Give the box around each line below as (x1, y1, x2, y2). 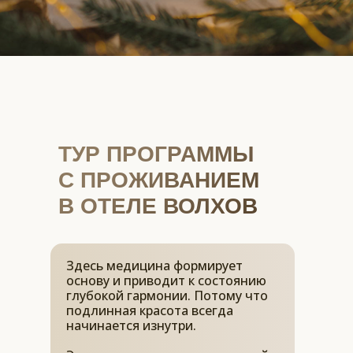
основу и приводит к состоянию (66, 272, 266, 289)
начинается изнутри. (66, 317, 196, 334)
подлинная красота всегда (66, 302, 233, 319)
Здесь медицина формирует (66, 257, 243, 274)
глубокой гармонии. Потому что (66, 287, 268, 304)
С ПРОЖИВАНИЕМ (58, 168, 259, 192)
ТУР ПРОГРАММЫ (58, 142, 254, 166)
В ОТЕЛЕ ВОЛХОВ (58, 194, 258, 218)
